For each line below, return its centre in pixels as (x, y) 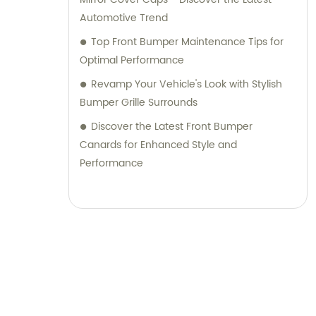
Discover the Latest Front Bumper (172, 127)
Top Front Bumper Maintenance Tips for (187, 42)
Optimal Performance (132, 61)
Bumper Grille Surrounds (139, 103)
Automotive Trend (124, 18)
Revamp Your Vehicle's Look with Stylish (187, 85)
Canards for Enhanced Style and (158, 145)
